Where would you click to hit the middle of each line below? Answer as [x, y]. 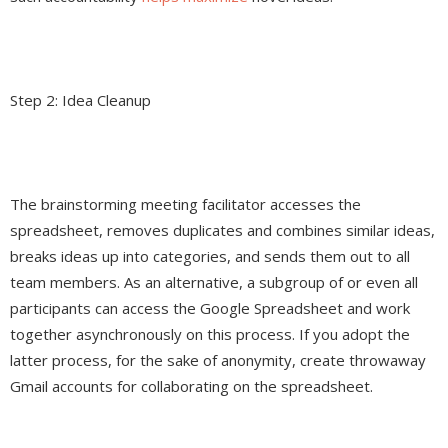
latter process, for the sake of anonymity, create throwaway [218, 360]
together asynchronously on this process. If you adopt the [210, 334]
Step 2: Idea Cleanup [80, 100]
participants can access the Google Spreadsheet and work [210, 308]
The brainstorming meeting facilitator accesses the [185, 204]
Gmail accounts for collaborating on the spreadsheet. [191, 386]
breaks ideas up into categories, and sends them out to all [210, 256]
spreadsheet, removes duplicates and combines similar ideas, [222, 230]
